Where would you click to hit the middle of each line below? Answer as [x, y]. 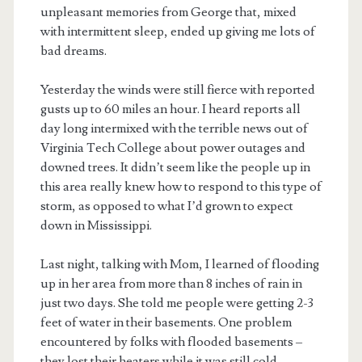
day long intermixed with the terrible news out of [174, 128]
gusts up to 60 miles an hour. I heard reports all [170, 109]
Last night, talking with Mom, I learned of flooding [179, 264]
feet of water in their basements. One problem [166, 322]
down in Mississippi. [96, 225]
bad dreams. [73, 51]
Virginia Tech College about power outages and [173, 147]
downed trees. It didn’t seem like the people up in [175, 167]
